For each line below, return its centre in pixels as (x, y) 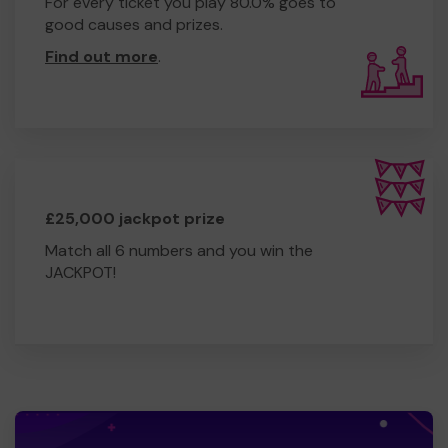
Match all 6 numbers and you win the (179, 250)
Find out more (101, 56)
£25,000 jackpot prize (135, 218)
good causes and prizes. (134, 24)
